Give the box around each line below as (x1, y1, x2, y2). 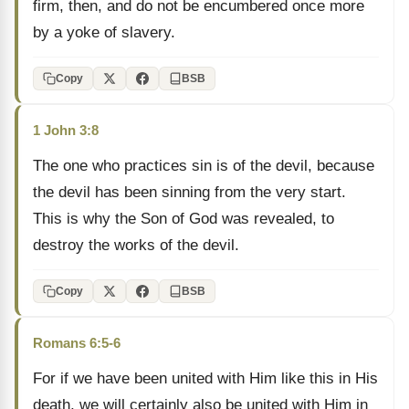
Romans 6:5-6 (33, 335, 121, 351)
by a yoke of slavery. (33, 24, 175, 41)
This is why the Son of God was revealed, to (33, 210, 334, 227)
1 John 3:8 (33, 122, 99, 138)
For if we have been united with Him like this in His (33, 370, 378, 387)
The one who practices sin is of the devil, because (33, 157, 374, 174)
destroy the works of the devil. (33, 236, 239, 254)
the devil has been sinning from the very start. (33, 184, 346, 201)
